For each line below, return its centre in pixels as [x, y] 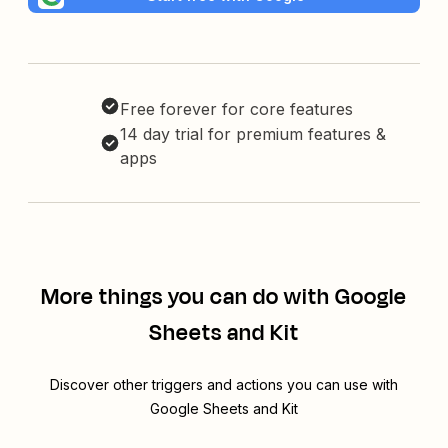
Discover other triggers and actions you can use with [224, 385]
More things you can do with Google [224, 297]
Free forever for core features [236, 109]
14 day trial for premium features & [253, 134]
